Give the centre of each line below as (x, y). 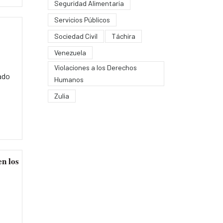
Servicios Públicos (82, 19)
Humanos (69, 79)
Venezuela (70, 52)
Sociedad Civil (76, 36)
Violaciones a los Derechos (95, 67)
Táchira (123, 36)
